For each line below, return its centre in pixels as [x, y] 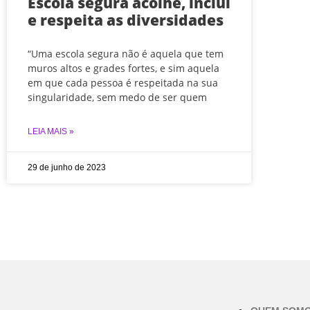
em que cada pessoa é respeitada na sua [123, 83]
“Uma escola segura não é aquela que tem [126, 54]
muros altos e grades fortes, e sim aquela [124, 69]
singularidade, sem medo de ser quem [117, 98]
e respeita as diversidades [126, 20]
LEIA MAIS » [51, 132]
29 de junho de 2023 [67, 168]
